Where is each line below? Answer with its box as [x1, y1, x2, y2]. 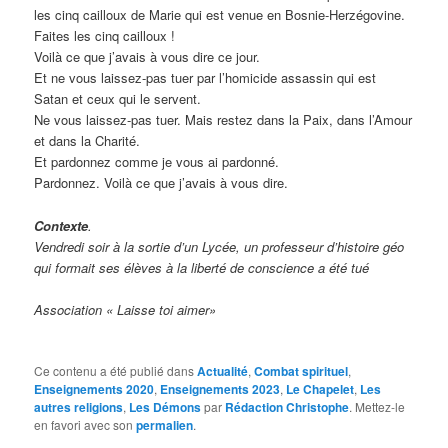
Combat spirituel [254, 361, 349, 380]
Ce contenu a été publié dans [34, 361, 198, 379]
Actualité [197, 361, 249, 380]
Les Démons [129, 397, 202, 416]
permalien [136, 415, 194, 434]
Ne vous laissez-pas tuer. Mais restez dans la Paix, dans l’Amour [34, 110, 413, 130]
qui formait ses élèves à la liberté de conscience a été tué [34, 257, 370, 277]
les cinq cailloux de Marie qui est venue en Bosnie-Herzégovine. [34, 5, 406, 25]
